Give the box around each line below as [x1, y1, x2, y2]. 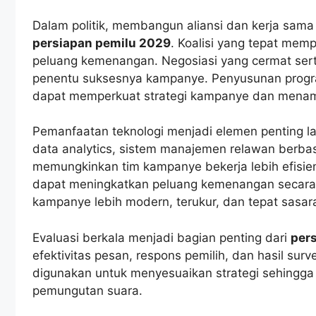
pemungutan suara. [32, 283, 142, 298]
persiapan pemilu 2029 [32, 35, 171, 50]
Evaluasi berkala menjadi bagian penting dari [32, 230, 291, 245]
